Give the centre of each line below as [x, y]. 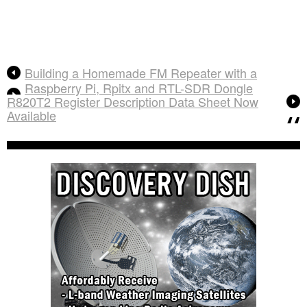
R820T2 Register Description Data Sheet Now [133, 101]
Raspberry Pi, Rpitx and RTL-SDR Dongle [139, 87]
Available [32, 115]
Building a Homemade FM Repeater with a [141, 72]
